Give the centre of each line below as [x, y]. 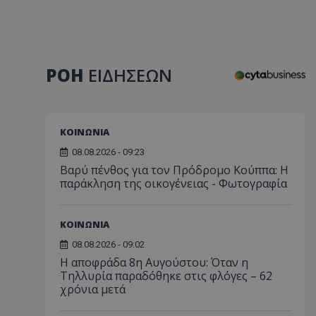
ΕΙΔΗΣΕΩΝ [130, 75]
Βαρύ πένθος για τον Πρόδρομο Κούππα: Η [174, 170]
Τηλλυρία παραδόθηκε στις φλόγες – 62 [166, 276]
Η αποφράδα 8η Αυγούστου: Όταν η [154, 263]
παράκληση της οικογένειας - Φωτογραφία [174, 184]
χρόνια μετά [93, 290]
